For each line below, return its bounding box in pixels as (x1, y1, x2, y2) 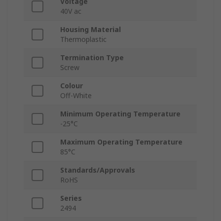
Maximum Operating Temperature (60, 137, 183, 147)
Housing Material (60, 25, 121, 35)
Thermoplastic (60, 35, 107, 44)
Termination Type (60, 53, 124, 63)
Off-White (60, 91, 92, 101)
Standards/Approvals (60, 165, 135, 175)
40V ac (60, 6, 81, 16)
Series (60, 193, 82, 203)
